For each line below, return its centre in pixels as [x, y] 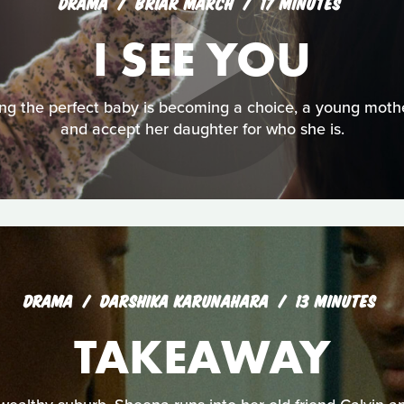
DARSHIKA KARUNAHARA [187, 299]
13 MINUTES [335, 299]
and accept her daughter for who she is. [202, 129]
